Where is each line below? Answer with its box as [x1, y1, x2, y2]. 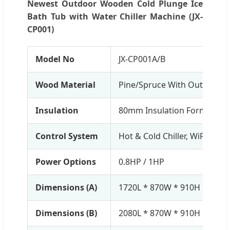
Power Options [35, 156, 96, 167]
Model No [35, 53, 74, 65]
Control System [35, 130, 98, 142]
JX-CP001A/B [119, 53, 165, 65]
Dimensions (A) [35, 181, 97, 193]
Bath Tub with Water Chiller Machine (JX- [27, 10, 203, 22]
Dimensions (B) [35, 207, 97, 219]
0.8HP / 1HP [119, 156, 164, 167]
